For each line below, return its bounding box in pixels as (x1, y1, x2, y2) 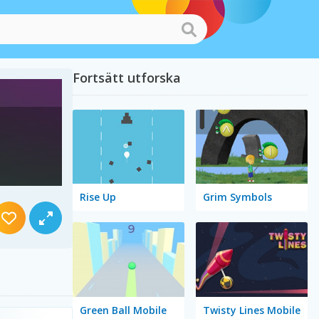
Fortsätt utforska (72, 69, 181, 86)
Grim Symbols (202, 190, 272, 204)
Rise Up (79, 190, 116, 204)
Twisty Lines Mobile (202, 303, 300, 317)
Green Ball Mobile (79, 303, 167, 317)
